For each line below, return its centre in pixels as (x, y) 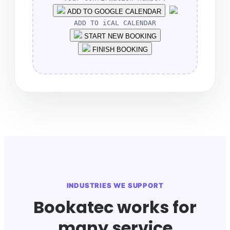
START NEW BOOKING (119, 36)
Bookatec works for (115, 207)
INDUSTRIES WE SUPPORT (115, 186)
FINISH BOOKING (119, 50)
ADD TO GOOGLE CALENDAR (113, 12)
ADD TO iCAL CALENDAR (115, 23)
